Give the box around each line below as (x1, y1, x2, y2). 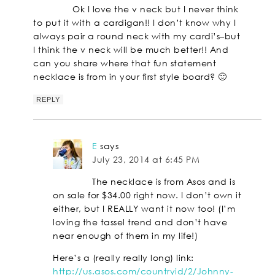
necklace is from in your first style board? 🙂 (33, 71, 227, 83)
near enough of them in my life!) (53, 230, 198, 242)
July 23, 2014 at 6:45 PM (92, 153, 200, 166)
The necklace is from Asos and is (92, 176, 236, 188)
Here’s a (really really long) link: (53, 252, 194, 264)
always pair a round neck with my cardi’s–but (33, 30, 241, 42)
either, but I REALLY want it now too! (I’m (53, 203, 236, 215)
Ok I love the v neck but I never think (72, 3, 239, 15)
